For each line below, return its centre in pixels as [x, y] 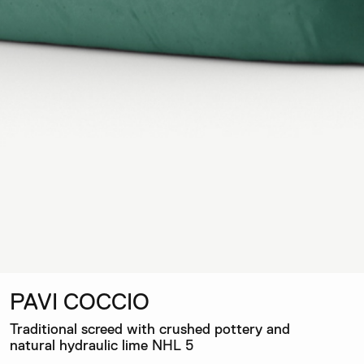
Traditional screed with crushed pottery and [150, 329]
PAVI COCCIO [80, 301]
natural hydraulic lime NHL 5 [102, 345]
